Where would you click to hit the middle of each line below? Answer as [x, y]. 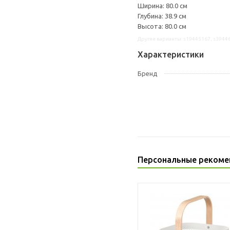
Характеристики [171, 54]
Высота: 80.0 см [162, 26]
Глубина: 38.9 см [162, 16]
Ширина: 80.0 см [162, 6]
